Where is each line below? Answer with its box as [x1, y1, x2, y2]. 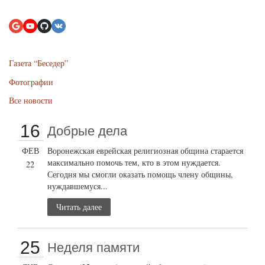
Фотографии [9, 76, 53, 88]
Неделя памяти [47, 240, 140, 255]
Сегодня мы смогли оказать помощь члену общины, [47, 168, 234, 180]
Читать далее [56, 201, 102, 212]
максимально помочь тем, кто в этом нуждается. [47, 156, 221, 168]
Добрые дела [47, 123, 128, 138]
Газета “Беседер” [9, 57, 68, 69]
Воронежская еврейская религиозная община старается [47, 144, 244, 156]
